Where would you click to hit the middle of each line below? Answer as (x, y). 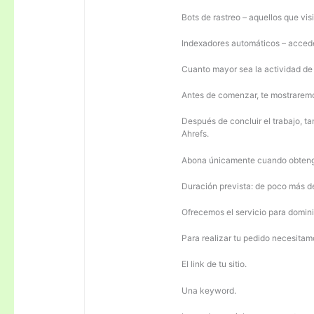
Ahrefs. (196, 134)
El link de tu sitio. (214, 264)
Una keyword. (209, 290)
